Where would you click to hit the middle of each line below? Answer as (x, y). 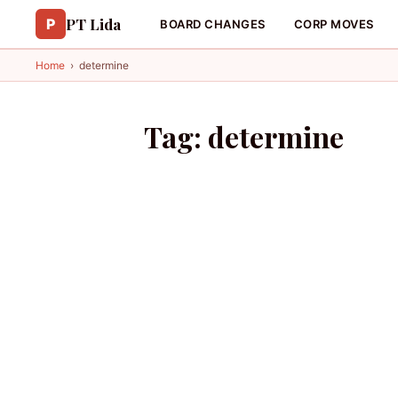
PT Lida (93, 24)
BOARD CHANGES (213, 24)
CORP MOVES (334, 24)
